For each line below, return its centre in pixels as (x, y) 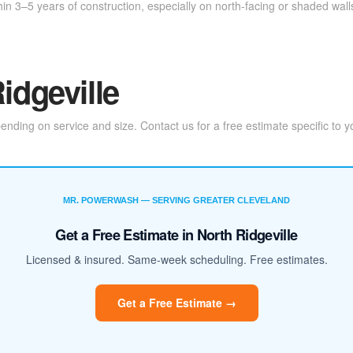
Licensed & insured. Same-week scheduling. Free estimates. (176, 260)
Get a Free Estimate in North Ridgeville (176, 235)
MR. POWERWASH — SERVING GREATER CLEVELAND (176, 201)
